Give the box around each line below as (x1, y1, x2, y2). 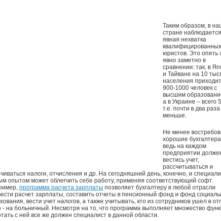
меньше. (163, 112, 186, 119)
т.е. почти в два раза (163, 105, 220, 112)
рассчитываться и (163, 163, 213, 170)
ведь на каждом (163, 143, 206, 149)
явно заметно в (163, 57, 206, 64)
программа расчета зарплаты (19, 184, 103, 191)
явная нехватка (163, 36, 206, 43)
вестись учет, (163, 156, 199, 163)
